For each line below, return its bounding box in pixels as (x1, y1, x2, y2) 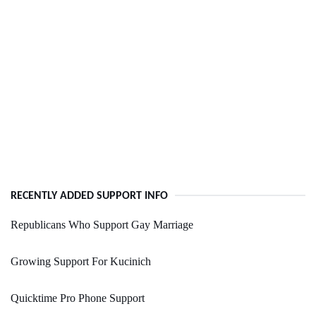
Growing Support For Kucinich (11, 255, 151, 268)
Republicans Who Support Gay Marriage (11, 219, 193, 231)
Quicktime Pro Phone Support (11, 292, 145, 305)
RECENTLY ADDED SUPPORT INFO (11, 190, 168, 202)
